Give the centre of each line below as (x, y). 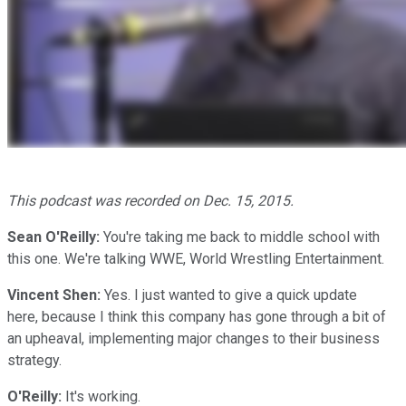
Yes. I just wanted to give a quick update (229, 295)
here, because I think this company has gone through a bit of (197, 316)
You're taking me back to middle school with (242, 237)
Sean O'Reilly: (55, 237)
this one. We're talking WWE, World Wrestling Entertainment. (196, 258)
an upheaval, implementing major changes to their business (193, 338)
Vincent (35, 295)
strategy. (34, 360)
